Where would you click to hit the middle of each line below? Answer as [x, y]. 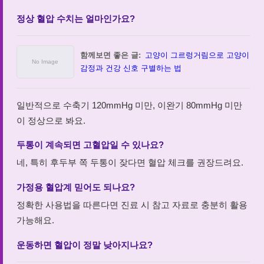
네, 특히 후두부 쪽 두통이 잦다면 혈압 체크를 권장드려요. [130, 163]
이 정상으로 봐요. [51, 120]
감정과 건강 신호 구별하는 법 [131, 68]
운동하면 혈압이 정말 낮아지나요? [84, 245]
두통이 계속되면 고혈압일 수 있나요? [90, 144]
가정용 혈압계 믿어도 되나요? [75, 187]
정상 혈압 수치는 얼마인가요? [75, 18]
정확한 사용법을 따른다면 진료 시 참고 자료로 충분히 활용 [132, 205]
